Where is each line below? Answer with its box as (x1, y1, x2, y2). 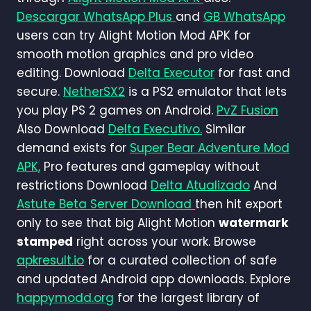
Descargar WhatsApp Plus (17, 8, 176, 25)
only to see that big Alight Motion (17, 214, 219, 231)
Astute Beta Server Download (17, 195, 195, 212)
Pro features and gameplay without (40, 158, 260, 175)
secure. (17, 83, 63, 100)
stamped (17, 233, 73, 250)
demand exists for (17, 139, 130, 156)
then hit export (195, 195, 286, 212)
